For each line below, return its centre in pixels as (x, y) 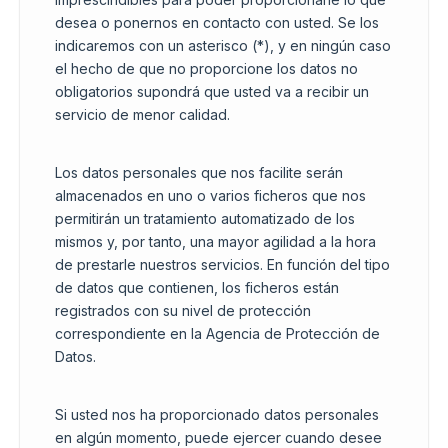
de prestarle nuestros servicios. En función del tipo (222, 264)
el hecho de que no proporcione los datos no (206, 68)
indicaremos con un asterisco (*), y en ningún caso (223, 45)
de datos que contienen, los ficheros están (197, 287)
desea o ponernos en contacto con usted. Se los (217, 22)
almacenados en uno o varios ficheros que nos (210, 195)
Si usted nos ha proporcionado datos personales (217, 414)
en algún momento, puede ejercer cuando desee (218, 437)
